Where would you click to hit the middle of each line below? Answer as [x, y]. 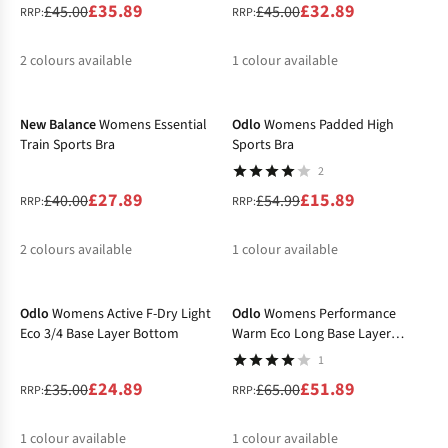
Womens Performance [330, 314]
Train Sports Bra [67, 145]
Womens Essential [153, 125]
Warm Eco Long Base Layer [311, 334]
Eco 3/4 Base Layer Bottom [122, 334]
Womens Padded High [329, 125]
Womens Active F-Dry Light [131, 314]
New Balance [58, 125]
